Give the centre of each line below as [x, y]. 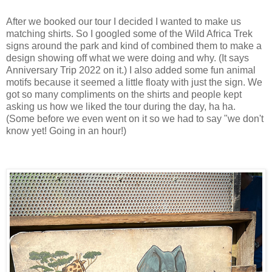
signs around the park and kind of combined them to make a [134, 46]
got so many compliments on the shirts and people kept [124, 95]
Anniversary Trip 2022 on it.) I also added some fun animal [131, 70]
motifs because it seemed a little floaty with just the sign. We [134, 83]
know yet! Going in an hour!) [66, 131]
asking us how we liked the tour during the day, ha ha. [121, 107]
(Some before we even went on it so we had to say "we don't [135, 119]
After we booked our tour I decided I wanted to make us [124, 22]
